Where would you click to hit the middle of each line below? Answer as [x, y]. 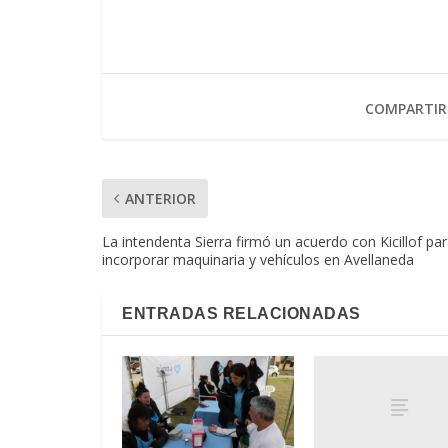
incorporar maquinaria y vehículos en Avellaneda [258, 260]
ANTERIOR [160, 199]
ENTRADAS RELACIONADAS [241, 314]
